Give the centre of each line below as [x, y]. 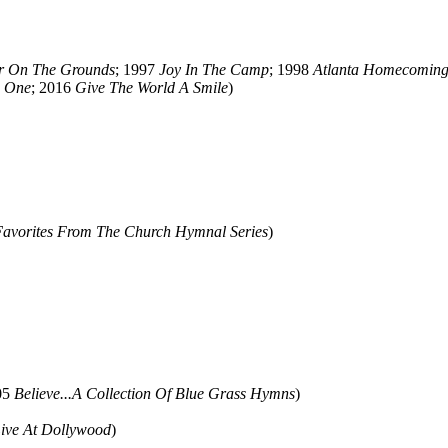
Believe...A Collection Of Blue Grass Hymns [154, 393]
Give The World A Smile [151, 87]
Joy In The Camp [214, 69]
